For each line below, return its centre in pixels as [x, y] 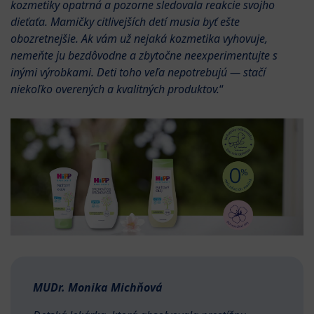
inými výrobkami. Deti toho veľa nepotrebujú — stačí [138, 72]
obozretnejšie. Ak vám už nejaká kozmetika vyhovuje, [139, 38]
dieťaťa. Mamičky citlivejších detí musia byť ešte [125, 21]
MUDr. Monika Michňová [98, 287]
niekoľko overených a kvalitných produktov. [115, 89]
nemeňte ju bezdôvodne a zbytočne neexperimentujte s [144, 55]
